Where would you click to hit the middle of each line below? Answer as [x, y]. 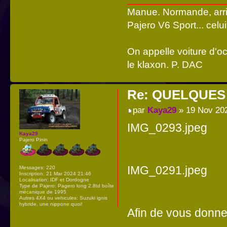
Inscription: [32, 174]
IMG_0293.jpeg [167, 127]
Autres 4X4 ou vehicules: [49, 198]
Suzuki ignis [93, 198]
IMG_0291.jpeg [167, 170]
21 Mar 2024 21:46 [68, 174]
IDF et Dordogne [69, 180]
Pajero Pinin [33, 140]
